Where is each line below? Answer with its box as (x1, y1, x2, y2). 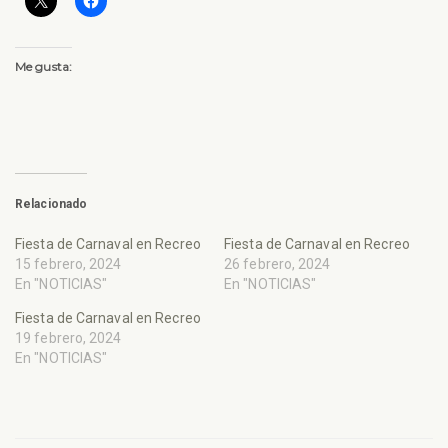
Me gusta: (15, 59, 72, 75)
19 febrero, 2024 (15, 330, 122, 347)
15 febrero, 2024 (15, 256, 122, 273)
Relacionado (15, 197, 88, 212)
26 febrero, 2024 (224, 256, 331, 273)
